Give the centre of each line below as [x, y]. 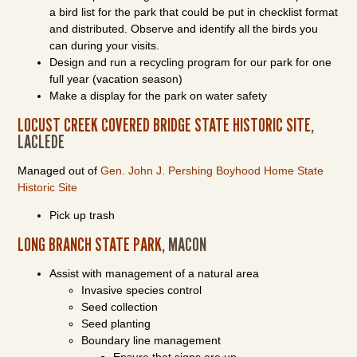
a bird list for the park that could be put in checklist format [194, 12]
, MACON [184, 244]
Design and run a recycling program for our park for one [191, 62]
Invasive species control [142, 290]
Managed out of [59, 171]
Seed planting [116, 324]
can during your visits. [105, 45]
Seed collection [120, 307]
